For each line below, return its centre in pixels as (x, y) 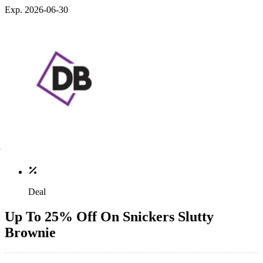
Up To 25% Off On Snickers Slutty (109, 216)
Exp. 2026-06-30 (36, 9)
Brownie (30, 232)
